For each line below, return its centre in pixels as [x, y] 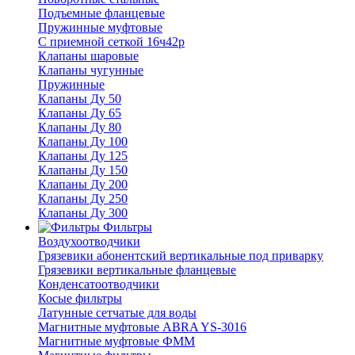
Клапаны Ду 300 [83, 213]
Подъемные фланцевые [101, 13]
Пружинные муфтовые [100, 28]
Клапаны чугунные [91, 71]
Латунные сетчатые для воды [117, 313]
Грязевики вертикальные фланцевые [137, 270]
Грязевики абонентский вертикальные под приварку [181, 256]
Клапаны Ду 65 [80, 113]
